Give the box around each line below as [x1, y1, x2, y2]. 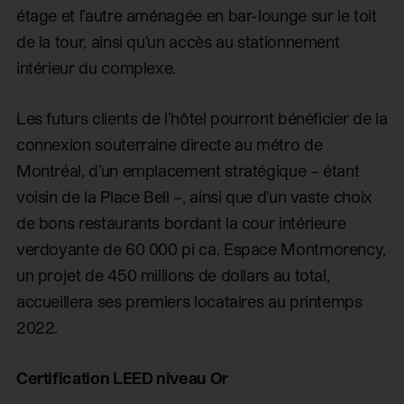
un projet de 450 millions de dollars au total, [15, 265, 330, 285]
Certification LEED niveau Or [15, 367, 228, 387]
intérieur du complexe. [15, 58, 177, 78]
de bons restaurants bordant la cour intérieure [15, 213, 346, 233]
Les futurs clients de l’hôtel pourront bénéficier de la [15, 108, 388, 128]
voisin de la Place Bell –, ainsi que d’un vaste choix [15, 187, 372, 207]
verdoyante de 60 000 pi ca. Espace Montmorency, [15, 239, 387, 259]
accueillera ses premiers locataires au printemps [15, 291, 363, 311]
